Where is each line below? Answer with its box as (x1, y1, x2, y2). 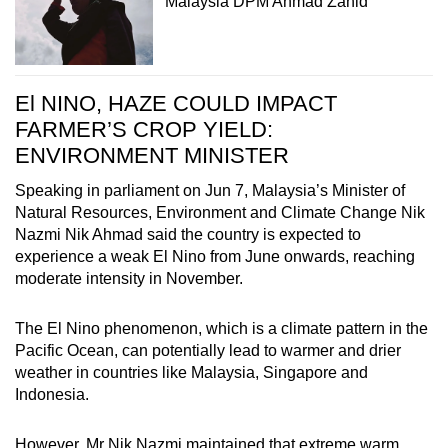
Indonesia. (15, 386, 89, 404)
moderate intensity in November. (15, 270, 247, 288)
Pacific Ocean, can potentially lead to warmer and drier (15, 342, 401, 360)
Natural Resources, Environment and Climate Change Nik (15, 204, 425, 222)
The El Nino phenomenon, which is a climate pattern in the (15, 320, 428, 338)
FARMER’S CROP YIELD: (15, 117, 273, 143)
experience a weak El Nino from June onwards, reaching (15, 248, 415, 266)
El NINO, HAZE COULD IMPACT (15, 91, 337, 117)
